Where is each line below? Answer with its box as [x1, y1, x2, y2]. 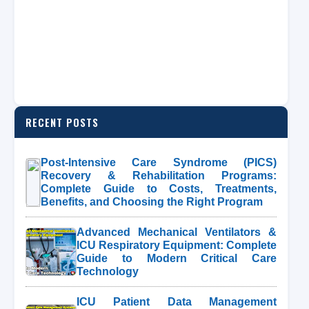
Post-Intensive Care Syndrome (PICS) [41, 157, 277, 168]
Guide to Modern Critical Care [77, 252, 277, 264]
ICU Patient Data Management [77, 296, 277, 308]
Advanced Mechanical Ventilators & [77, 226, 277, 238]
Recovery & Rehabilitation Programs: [41, 170, 277, 181]
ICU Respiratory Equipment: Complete [77, 239, 277, 251]
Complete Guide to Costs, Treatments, [41, 183, 277, 195]
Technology [77, 266, 139, 277]
